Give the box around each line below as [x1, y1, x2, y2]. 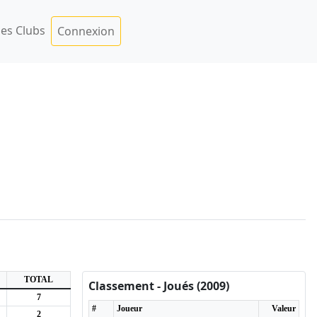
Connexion [57, 23, 115, 40]
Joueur [117, 304, 142, 313]
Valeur [272, 304, 296, 313]
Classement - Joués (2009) [88, 278, 229, 294]
